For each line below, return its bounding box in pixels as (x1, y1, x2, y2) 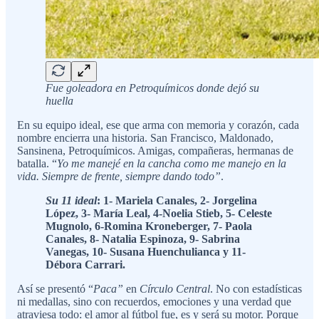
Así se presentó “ (17, 282, 93, 295)
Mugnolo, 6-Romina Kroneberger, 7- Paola (46, 219, 252, 232)
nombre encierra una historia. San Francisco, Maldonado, (17, 131, 273, 144)
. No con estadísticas (210, 282, 302, 295)
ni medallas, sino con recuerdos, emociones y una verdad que (17, 295, 291, 308)
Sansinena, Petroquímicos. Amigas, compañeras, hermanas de (17, 144, 293, 157)
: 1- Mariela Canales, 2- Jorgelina (97, 194, 257, 206)
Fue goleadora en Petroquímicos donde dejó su (46, 81, 259, 94)
